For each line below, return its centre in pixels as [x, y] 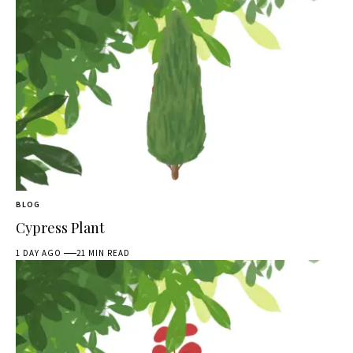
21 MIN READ [104, 253]
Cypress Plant [60, 228]
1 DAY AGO [39, 253]
